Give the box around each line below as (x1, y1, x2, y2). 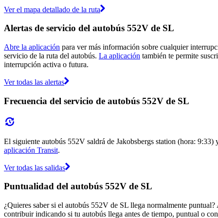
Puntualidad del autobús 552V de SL (4, 181, 152, 192)
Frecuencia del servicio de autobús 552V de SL (4, 95, 189, 106)
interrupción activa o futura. (4, 60, 89, 69)
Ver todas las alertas (4, 78, 64, 87)
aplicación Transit (4, 145, 58, 154)
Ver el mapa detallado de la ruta (4, 5, 100, 14)
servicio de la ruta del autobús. (4, 52, 99, 60)
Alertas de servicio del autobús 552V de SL (4, 23, 174, 34)
